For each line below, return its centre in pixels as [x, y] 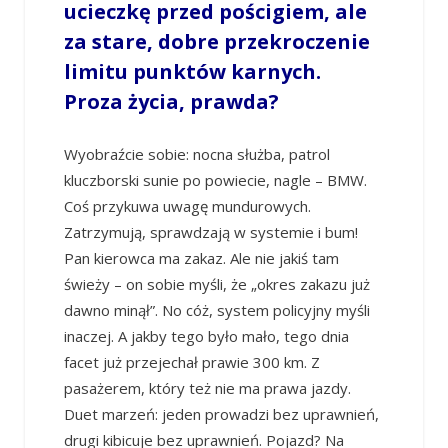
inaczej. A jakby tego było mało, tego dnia [206, 336]
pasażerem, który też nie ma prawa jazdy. [207, 388]
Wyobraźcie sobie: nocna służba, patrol [196, 154]
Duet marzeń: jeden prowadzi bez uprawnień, [221, 414]
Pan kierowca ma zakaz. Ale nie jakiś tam [201, 258]
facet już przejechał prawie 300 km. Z [191, 362]
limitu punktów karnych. [192, 72]
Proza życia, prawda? [171, 102]
